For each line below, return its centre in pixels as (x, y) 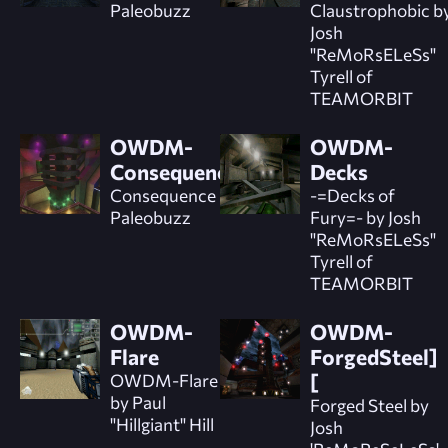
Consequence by (174, 194)
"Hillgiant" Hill (162, 423)
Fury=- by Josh (365, 216)
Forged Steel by (369, 404)
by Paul (138, 401)
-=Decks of (352, 194)
